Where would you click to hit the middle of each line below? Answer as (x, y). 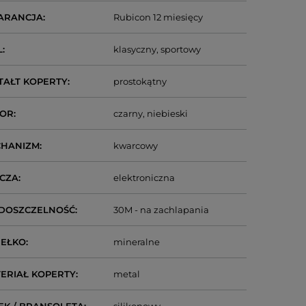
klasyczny (135, 49)
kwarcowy (136, 145)
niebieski (168, 113)
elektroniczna (144, 178)
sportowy (181, 49)
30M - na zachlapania (162, 210)
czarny (128, 113)
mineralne (137, 242)
